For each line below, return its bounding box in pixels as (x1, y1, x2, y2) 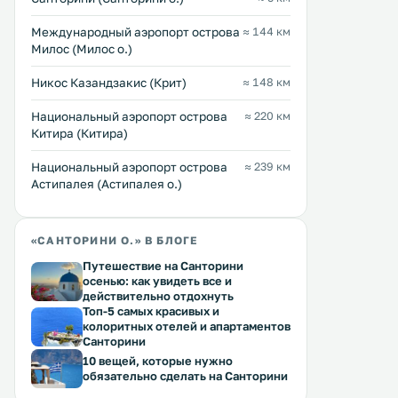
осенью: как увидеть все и (83, 274, 232, 288)
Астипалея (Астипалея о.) (31, 177, 182, 191)
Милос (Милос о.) (31, 42, 132, 56)
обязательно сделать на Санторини (83, 369, 288, 383)
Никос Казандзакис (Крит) (31, 76, 187, 90)
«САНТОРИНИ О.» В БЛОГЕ (31, 234, 198, 247)
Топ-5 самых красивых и (83, 304, 219, 318)
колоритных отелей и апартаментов (83, 319, 291, 333)
